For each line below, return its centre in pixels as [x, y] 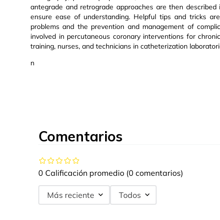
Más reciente [71, 195]
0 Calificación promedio [81, 173]
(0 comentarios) [155, 173]
